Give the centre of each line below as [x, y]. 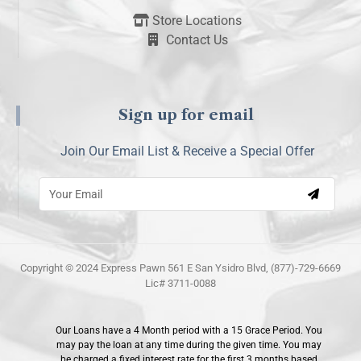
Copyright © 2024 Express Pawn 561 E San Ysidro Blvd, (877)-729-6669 [180, 268]
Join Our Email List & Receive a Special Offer [187, 151]
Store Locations [197, 21]
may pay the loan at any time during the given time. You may [189, 345]
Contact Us [197, 40]
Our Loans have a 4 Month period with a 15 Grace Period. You [189, 331]
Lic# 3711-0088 [180, 284]
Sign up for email [186, 116]
